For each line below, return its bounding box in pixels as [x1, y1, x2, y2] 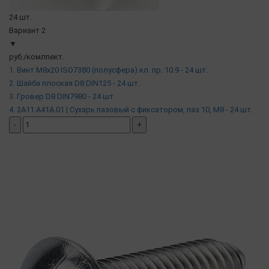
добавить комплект [9, 134, 82, 144]
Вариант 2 [9, 25, 46, 35]
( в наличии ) [9, 148, 55, 157]
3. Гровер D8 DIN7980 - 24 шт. [9, 91, 115, 101]
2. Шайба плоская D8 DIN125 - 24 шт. [9, 78, 140, 88]
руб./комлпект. [9, 52, 64, 61]
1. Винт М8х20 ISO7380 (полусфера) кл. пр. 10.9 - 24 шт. [9, 65, 208, 74]
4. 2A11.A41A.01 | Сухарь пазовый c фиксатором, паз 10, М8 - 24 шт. [9, 104, 253, 114]
